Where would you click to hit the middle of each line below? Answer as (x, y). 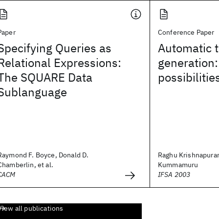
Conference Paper (186, 32)
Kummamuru (178, 165)
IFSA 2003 (174, 175)
